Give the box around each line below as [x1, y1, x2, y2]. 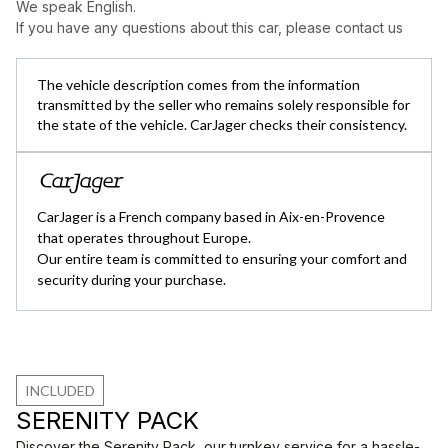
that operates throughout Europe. [37, 229, 251, 246]
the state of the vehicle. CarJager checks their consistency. [37, 116, 407, 133]
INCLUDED [25, 382, 95, 399]
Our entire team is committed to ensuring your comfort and [37, 250, 407, 267]
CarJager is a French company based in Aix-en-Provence [37, 208, 385, 225]
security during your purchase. [37, 271, 226, 288]
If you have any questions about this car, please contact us [16, 19, 403, 36]
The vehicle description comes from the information [37, 76, 360, 93]
